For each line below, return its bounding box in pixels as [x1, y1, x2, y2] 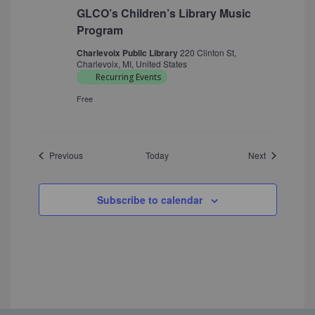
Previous [49, 149, 83, 162]
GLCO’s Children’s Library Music [76, 5, 251, 22]
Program [76, 22, 123, 39]
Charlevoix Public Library [76, 46, 180, 60]
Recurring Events [95, 71, 161, 84]
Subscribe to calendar [97, 193, 202, 207]
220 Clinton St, [179, 46, 236, 59]
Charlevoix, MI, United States [76, 58, 187, 70]
